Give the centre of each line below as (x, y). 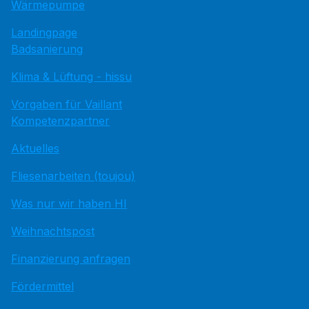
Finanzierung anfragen (71, 259)
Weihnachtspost (53, 231)
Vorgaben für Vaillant (67, 104)
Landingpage (44, 32)
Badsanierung (47, 49)
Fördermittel (42, 286)
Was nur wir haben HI (69, 203)
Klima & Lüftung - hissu (71, 77)
